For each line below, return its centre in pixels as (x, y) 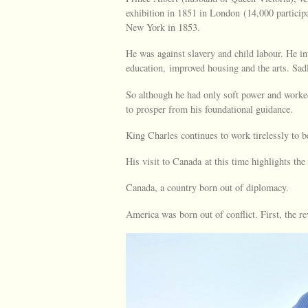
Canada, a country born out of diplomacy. (207, 188)
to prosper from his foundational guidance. (209, 109)
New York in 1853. (163, 27)
